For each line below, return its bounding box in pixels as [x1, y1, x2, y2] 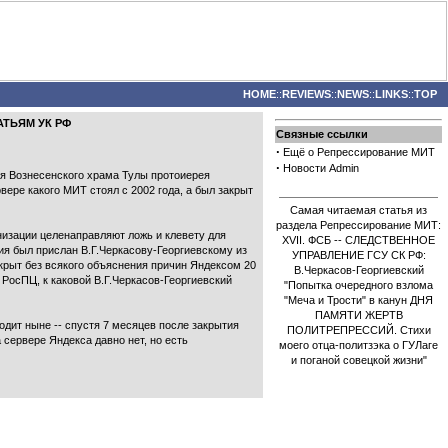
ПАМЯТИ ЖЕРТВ [314, 309, 403, 321]
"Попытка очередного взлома [284, 279, 433, 291]
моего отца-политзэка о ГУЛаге [279, 339, 438, 351]
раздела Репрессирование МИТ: [276, 219, 441, 231]
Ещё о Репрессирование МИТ [283, 146, 435, 158]
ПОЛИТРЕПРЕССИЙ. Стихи [286, 324, 431, 336]
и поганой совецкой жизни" [290, 354, 427, 366]
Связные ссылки [276, 128, 368, 140]
